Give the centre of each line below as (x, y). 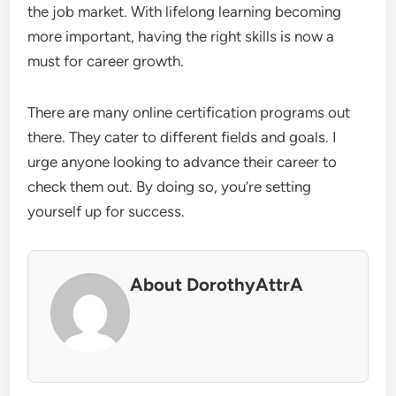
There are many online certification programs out (189, 113)
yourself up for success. (107, 212)
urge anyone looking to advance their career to (183, 162)
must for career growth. (106, 61)
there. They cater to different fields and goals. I (183, 137)
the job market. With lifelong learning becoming (185, 12)
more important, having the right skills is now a (181, 37)
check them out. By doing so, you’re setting (170, 187)
